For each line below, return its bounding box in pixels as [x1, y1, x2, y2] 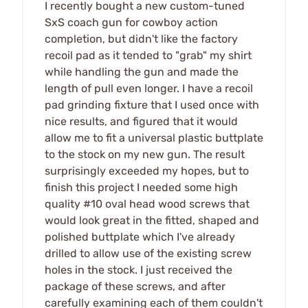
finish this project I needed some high [45, 181, 238, 195]
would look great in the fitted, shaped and [45, 214, 259, 228]
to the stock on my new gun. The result [45, 148, 245, 162]
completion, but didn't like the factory [45, 32, 238, 46]
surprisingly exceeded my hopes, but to [45, 164, 249, 178]
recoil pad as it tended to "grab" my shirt [45, 49, 252, 63]
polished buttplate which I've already [45, 230, 235, 244]
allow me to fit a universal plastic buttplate [45, 131, 263, 145]
